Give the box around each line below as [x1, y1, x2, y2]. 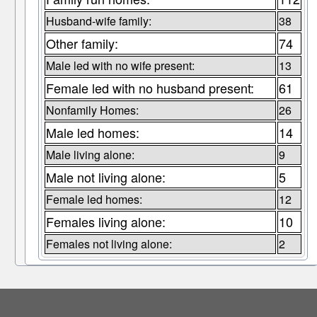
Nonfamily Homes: [45, 102, 139, 119]
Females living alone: [45, 212, 166, 231]
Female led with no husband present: [45, 79, 254, 98]
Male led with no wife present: [45, 57, 195, 74]
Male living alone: [45, 146, 134, 163]
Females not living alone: [45, 236, 172, 253]
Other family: [45, 34, 118, 53]
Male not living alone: [45, 168, 166, 187]
